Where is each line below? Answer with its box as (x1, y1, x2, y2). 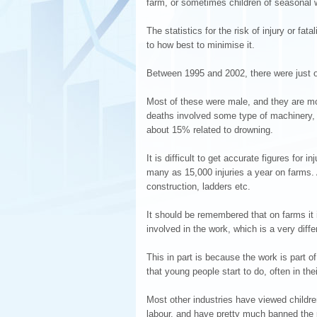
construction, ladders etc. (146, 181, 250, 192)
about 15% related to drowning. (146, 125, 273, 135)
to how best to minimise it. (146, 40, 255, 50)
